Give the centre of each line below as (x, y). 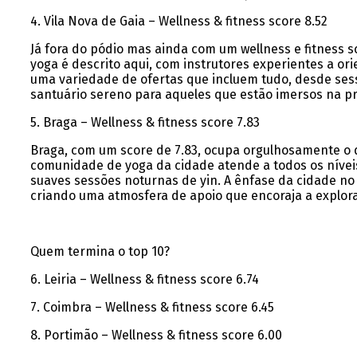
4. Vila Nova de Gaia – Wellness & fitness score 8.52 (178, 22)
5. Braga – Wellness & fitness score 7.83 (145, 123)
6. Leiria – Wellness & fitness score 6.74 (144, 280)
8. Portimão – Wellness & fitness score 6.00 (156, 335)
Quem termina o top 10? (100, 252)
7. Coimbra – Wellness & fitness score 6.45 (152, 308)
